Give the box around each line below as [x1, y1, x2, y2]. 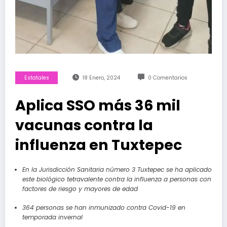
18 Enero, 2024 [82, 73, 120, 82]
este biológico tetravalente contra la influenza [22, 174, 162, 183]
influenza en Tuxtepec [15, 134, 182, 155]
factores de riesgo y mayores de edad [22, 184, 138, 193]
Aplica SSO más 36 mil [15, 95, 180, 116]
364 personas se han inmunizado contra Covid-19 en [22, 203, 185, 212]
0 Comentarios [147, 73, 187, 82]
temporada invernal [22, 212, 83, 221]
